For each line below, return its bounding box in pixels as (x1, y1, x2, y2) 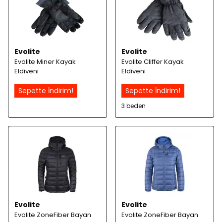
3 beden (121, 102, 146, 110)
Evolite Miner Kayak (14, 57, 76, 66)
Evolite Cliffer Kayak (121, 57, 184, 66)
